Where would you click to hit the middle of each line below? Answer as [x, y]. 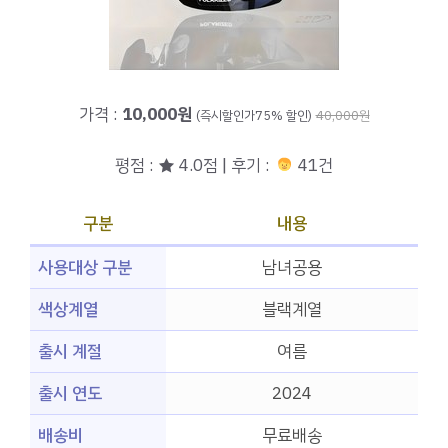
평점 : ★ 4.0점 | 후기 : [195, 165]
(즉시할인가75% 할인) [253, 116]
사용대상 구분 [85, 268]
